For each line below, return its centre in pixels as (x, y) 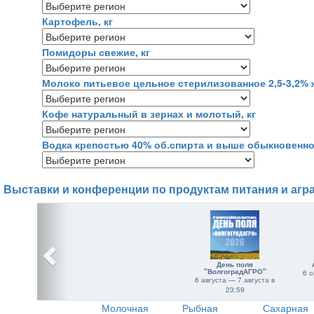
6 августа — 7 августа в (235, 280)
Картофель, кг (77, 21)
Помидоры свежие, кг (96, 52)
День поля (235, 264)
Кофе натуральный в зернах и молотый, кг (149, 114)
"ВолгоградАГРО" (235, 271)
